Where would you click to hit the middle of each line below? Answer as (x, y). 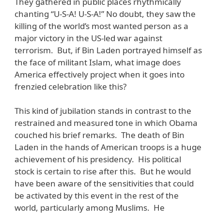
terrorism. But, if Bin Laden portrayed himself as (108, 50)
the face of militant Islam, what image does (98, 62)
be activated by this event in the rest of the (97, 196)
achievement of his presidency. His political (98, 159)
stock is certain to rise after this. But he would (103, 171)
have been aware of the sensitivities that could (104, 184)
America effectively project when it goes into (100, 74)
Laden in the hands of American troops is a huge (108, 147)
